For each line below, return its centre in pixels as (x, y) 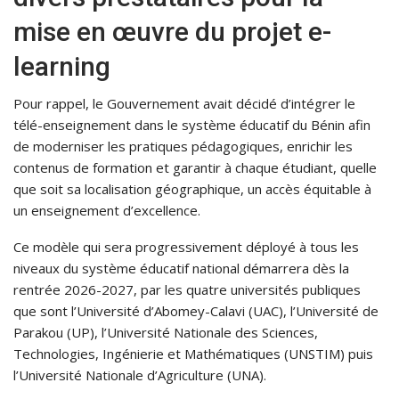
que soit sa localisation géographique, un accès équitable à (192, 189)
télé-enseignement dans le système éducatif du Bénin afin (192, 125)
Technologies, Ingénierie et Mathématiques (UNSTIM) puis (193, 354)
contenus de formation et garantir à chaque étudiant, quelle (195, 168)
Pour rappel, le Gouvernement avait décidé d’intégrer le (184, 104)
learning (62, 67)
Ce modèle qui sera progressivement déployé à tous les (186, 247)
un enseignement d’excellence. (107, 211)
